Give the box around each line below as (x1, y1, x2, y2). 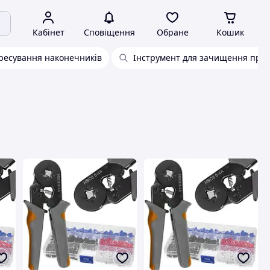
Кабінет (32, 27, 64, 38)
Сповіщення (83, 27, 135, 38)
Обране (156, 27, 189, 38)
